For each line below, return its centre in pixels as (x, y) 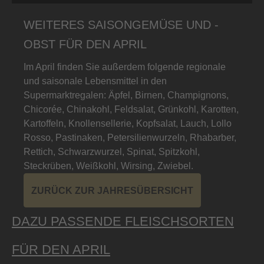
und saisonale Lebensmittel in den (95, 81)
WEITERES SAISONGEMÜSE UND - (121, 24)
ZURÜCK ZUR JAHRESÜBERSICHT (112, 190)
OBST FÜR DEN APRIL (87, 44)
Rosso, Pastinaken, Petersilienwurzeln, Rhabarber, (130, 137)
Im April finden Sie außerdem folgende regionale (125, 67)
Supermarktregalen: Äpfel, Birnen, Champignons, (126, 95)
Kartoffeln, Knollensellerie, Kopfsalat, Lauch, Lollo (128, 123)
